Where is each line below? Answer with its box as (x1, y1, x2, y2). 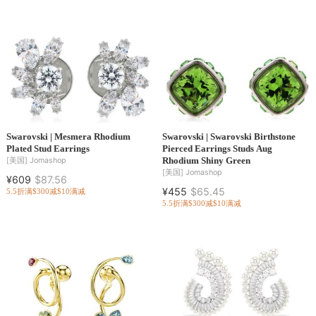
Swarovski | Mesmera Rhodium (6, 130, 130, 142)
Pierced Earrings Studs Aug (162, 142, 272, 154)
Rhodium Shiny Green (162, 154, 250, 166)
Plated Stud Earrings (6, 142, 90, 154)
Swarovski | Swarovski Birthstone (162, 130, 296, 142)
